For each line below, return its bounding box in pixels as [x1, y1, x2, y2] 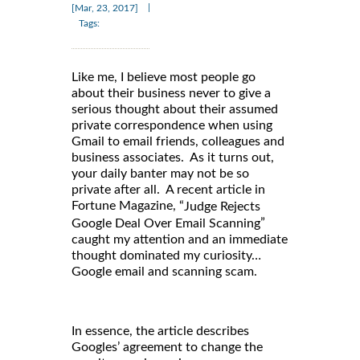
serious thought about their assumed [72, 102, 278, 116]
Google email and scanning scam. [72, 264, 264, 278]
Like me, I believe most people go [72, 70, 256, 84]
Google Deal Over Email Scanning [72, 216, 260, 230]
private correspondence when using [72, 118, 272, 132]
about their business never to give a [72, 86, 271, 100]
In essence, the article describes [72, 324, 249, 337]
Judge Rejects [184, 199, 260, 213]
